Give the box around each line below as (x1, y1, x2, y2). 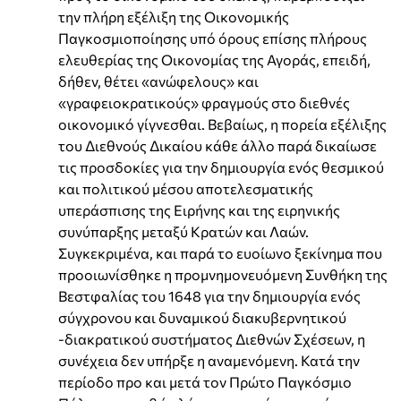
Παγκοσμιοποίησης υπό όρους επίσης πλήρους (58, 29, 367, 47)
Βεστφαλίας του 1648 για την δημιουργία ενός (58, 286, 361, 304)
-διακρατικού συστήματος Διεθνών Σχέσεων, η (58, 329, 365, 347)
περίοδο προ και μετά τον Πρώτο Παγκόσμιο (58, 372, 352, 390)
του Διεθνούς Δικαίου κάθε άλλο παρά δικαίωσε (58, 136, 377, 154)
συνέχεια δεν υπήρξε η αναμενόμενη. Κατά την (58, 351, 360, 369)
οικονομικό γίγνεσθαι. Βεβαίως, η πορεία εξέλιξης (58, 115, 387, 132)
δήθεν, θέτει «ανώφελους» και (58, 72, 259, 90)
